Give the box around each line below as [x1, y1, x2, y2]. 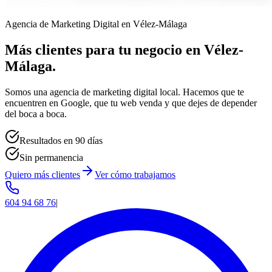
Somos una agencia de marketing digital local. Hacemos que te [5, 86, 244, 97]
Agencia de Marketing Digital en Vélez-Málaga [5, 19, 187, 29]
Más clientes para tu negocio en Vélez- [5, 41, 243, 58]
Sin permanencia [19, 152, 83, 163]
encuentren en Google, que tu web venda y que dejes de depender [5, 97, 257, 108]
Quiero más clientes [5, 169, 80, 180]
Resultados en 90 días [19, 135, 103, 146]
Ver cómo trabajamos [95, 169, 175, 180]
